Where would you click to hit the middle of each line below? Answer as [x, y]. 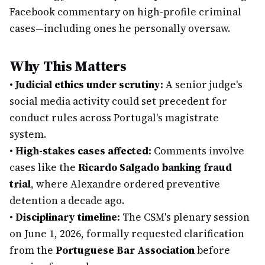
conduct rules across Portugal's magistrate [114, 118]
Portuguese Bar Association [125, 250]
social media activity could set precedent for [118, 101]
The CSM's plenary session [185, 217]
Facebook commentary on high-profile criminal [125, 12]
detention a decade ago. [67, 201]
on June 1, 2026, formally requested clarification [127, 234]
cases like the [44, 167]
